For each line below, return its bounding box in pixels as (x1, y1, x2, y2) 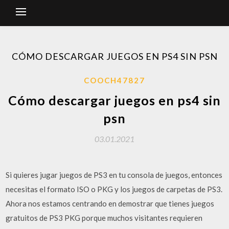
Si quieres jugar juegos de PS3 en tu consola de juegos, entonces (6, 170, 223, 179)
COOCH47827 (84, 76, 145, 85)
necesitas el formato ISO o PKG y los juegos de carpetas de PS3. (6, 185, 223, 194)
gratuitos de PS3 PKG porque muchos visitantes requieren (6, 213, 203, 222)
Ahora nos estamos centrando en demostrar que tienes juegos (6, 199, 215, 208)
